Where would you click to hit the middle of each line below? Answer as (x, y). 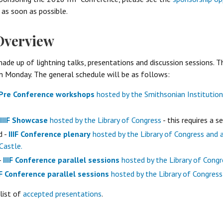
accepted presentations (62, 193)
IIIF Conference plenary (50, 134)
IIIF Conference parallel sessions (61, 160)
